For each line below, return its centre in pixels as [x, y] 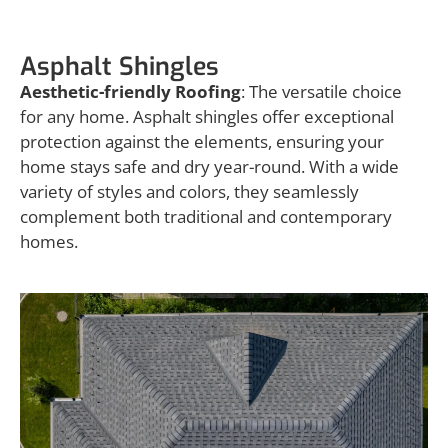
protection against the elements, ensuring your [202, 141]
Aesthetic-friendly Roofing [130, 91]
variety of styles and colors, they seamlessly [189, 191]
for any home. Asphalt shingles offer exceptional [207, 116]
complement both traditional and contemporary [206, 216]
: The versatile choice [321, 91]
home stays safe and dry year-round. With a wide [209, 166]
